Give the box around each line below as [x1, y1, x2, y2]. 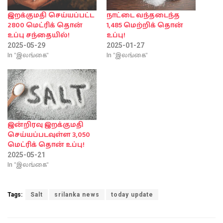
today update [111, 191, 153, 199]
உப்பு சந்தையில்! [7, 29, 70, 41]
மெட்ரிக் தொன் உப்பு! [7, 139, 85, 151]
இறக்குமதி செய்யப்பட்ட [7, 9, 94, 21]
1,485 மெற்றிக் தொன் [107, 19, 183, 31]
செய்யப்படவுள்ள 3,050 [7, 129, 90, 141]
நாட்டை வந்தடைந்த [107, 9, 180, 21]
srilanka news [54, 191, 100, 199]
